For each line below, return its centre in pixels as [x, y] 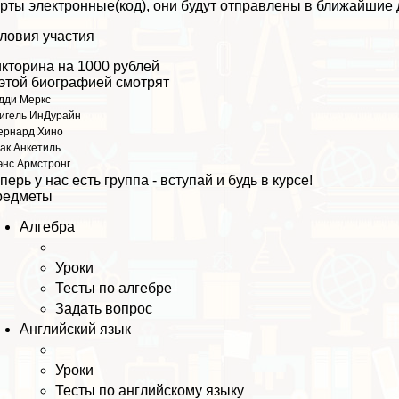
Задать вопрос [104, 309]
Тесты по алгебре [114, 289]
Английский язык [76, 330]
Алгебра [48, 227]
